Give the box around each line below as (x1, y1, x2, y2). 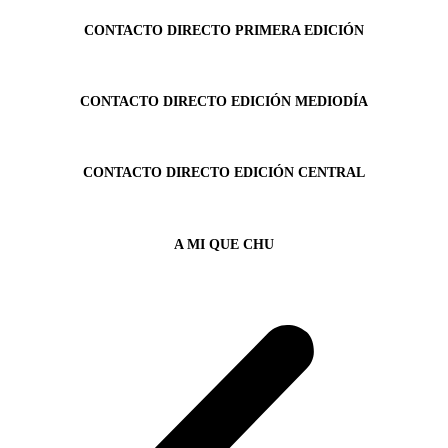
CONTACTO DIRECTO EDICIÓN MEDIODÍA (80, 94, 368, 110)
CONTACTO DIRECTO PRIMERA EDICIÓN (84, 22, 364, 38)
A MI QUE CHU (174, 236, 274, 252)
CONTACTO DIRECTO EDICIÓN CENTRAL (83, 165, 365, 181)
